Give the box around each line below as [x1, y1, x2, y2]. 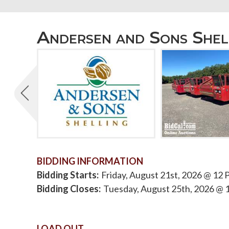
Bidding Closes [37, 182, 99, 194]
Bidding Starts [37, 169, 97, 180]
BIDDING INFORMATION [37, 155, 143, 167]
